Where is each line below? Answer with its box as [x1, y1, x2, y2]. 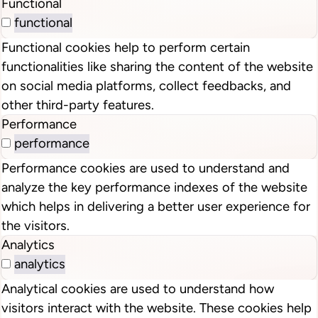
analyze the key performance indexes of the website [1, 180, 307, 196]
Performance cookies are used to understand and [1, 160, 290, 177]
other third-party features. [1, 97, 154, 114]
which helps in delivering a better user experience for [1, 199, 310, 215]
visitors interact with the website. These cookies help [1, 300, 312, 317]
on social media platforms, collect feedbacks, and [1, 78, 291, 94]
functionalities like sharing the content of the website [1, 59, 313, 75]
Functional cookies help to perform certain [1, 40, 250, 56]
